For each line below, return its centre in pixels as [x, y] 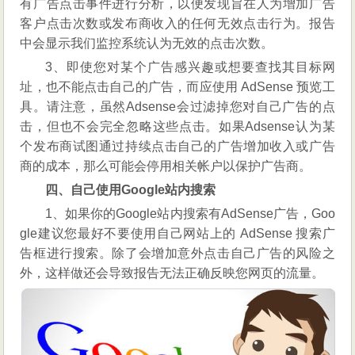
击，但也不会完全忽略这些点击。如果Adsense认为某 [177, 127]
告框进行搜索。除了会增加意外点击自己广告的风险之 [177, 254]
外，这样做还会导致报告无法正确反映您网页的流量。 [172, 273]
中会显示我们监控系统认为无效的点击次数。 [147, 44]
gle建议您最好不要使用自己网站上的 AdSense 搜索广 [177, 234]
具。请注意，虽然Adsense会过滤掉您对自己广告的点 [177, 107]
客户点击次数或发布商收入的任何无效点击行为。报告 [177, 24]
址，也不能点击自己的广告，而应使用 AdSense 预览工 [177, 87]
